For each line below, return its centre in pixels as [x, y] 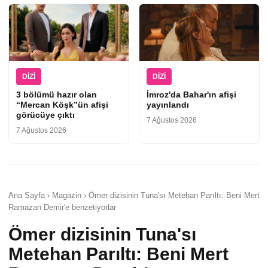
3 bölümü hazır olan [57, 95]
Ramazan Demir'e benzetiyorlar [62, 207]
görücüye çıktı [45, 115]
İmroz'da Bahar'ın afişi [191, 95]
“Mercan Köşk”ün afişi [62, 105]
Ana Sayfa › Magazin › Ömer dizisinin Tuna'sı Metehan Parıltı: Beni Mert [134, 195]
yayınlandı [168, 105]
